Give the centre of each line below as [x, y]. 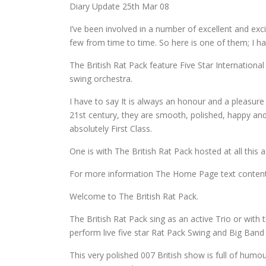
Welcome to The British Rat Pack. [134, 196]
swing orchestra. [101, 79]
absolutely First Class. [111, 129]
